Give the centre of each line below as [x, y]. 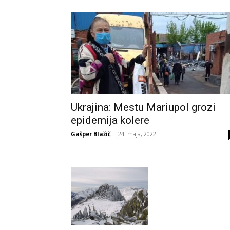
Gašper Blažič [91, 133]
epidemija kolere [110, 120]
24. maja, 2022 [137, 133]
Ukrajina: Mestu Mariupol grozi [143, 107]
